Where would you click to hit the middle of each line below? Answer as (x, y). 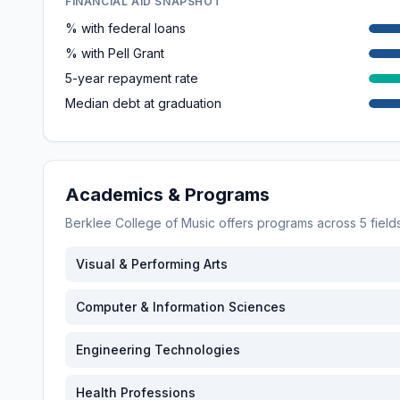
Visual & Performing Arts (152, 264)
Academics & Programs (167, 195)
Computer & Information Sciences (181, 307)
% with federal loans (125, 28)
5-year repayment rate (132, 78)
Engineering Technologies (158, 350)
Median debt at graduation (143, 103)
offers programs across (287, 223)
